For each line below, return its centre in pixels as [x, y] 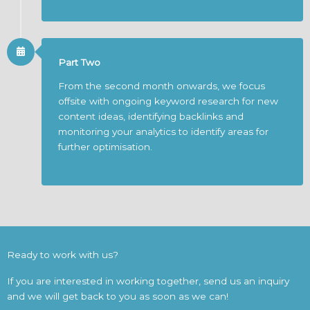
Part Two [79, 62]
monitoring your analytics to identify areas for [163, 131]
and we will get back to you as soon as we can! [118, 297]
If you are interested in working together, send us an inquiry [148, 281]
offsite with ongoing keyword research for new [168, 101]
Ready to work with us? [63, 255]
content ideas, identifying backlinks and [151, 116]
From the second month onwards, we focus [162, 85]
